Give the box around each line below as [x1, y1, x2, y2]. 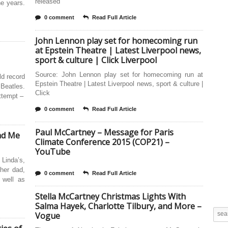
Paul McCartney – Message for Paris [35, 127, 174, 138]
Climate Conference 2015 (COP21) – [35, 136, 169, 148]
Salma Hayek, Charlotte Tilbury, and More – [35, 201, 202, 212]
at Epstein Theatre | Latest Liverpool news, [35, 45, 201, 56]
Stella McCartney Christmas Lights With [35, 191, 186, 202]
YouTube [35, 146, 70, 157]
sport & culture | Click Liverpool [35, 54, 157, 66]
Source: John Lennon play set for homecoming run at [35, 71, 203, 78]
